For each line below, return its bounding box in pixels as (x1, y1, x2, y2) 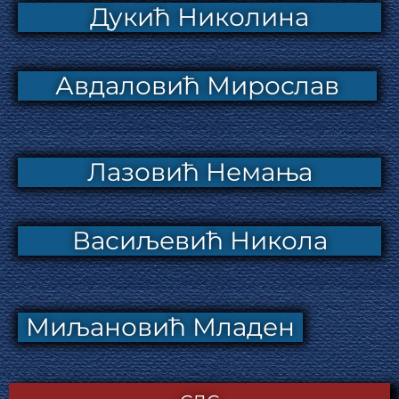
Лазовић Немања (86, 156, 313, 187)
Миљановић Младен (26, 311, 295, 342)
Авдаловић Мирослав (54, 69, 339, 101)
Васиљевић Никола (71, 224, 328, 256)
